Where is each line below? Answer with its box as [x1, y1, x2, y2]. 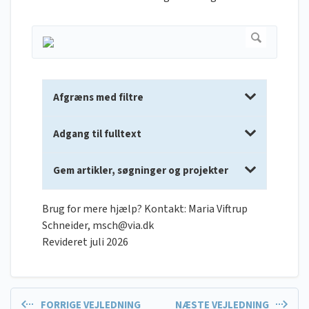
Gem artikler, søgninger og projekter [53, 163, 228, 179]
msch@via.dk [92, 218, 154, 234]
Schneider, [42, 218, 92, 234]
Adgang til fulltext [53, 127, 141, 142]
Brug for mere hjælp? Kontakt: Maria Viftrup [42, 201, 248, 217]
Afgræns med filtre [53, 90, 143, 106]
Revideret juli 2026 [42, 235, 128, 250]
